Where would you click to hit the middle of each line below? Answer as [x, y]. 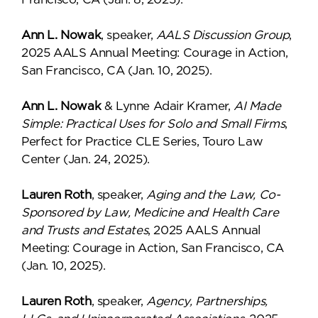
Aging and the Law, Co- [213, 195]
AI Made [257, 106]
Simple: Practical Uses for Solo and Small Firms [153, 124]
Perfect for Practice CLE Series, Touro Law [142, 142]
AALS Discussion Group [223, 35]
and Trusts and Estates [85, 230]
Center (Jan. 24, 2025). [86, 159]
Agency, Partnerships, [207, 301]
